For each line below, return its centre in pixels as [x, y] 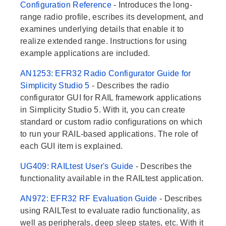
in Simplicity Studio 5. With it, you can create [103, 110]
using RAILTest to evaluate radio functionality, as [110, 211]
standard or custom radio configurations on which [111, 122]
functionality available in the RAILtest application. [112, 179]
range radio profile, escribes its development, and [112, 17]
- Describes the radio [131, 86]
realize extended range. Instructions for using [104, 41]
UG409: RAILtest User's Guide [78, 166]
